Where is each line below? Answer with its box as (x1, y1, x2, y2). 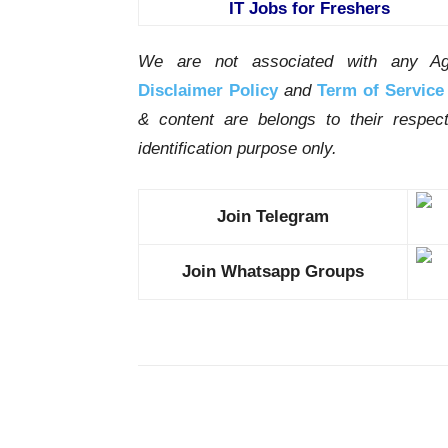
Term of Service (316, 81, 444, 101)
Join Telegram (217, 207, 329, 227)
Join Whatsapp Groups (182, 262, 364, 282)
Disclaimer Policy (138, 81, 278, 101)
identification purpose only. (138, 139, 337, 159)
